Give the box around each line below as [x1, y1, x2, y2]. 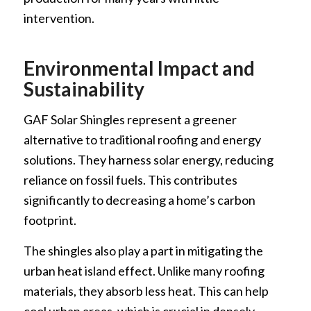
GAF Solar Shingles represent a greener [23, 111, 237, 127]
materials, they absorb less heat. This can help [23, 283, 269, 299]
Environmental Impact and [23, 56, 255, 80]
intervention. [23, 10, 94, 26]
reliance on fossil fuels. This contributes [23, 171, 237, 187]
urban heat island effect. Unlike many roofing [23, 263, 264, 279]
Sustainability [23, 76, 144, 101]
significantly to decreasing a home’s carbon [23, 192, 255, 208]
